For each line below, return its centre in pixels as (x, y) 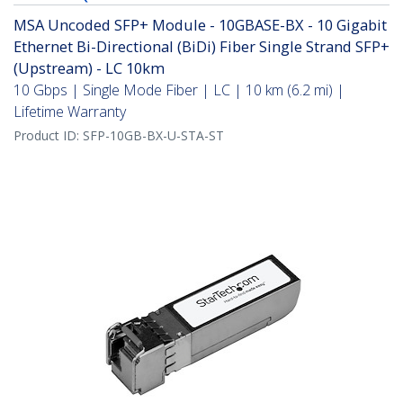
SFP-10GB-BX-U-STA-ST (153, 136)
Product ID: (48, 136)
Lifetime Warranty (70, 112)
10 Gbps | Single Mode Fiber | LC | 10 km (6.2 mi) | (179, 90)
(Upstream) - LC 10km (89, 68)
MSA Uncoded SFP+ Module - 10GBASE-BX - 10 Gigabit (200, 25)
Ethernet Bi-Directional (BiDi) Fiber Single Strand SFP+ (201, 47)
